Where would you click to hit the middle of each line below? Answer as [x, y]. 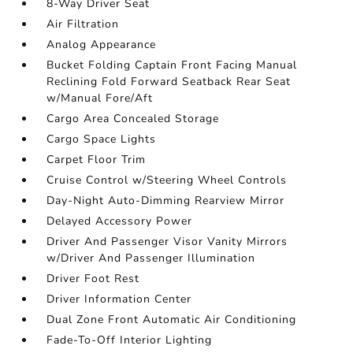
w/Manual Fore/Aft [100, 98]
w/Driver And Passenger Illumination [151, 258]
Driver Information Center [119, 299]
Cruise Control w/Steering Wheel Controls [167, 180]
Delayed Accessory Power [120, 221]
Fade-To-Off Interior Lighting [130, 340]
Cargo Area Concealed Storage [133, 119]
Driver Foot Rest [93, 279]
